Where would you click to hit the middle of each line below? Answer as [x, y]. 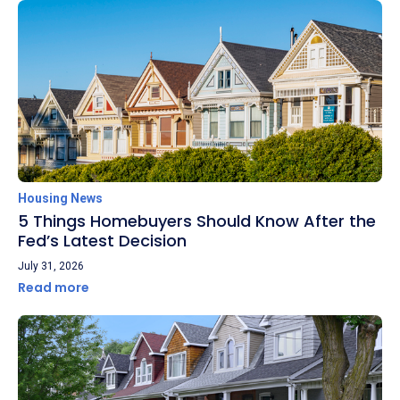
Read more [55, 287]
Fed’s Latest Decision [102, 240]
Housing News [60, 198]
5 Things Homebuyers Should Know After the [197, 221]
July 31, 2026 [51, 266]
